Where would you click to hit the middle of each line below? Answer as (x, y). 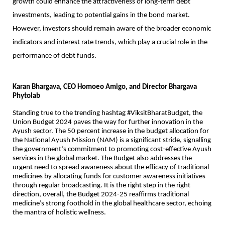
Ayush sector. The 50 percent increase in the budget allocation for (111, 132)
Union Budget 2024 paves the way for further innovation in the (108, 123)
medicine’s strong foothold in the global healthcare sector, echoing (112, 204)
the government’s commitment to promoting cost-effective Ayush (112, 150)
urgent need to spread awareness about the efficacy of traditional (111, 168)
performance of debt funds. (54, 56)
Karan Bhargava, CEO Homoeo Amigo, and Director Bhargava (105, 87)
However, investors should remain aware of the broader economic (112, 29)
